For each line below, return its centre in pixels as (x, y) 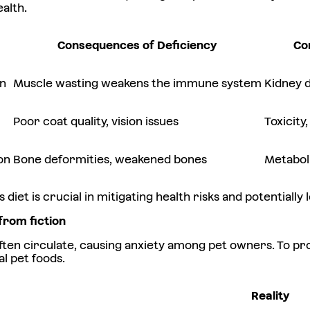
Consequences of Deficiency (137, 46)
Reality (271, 296)
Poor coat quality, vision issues (96, 122)
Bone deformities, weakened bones (110, 160)
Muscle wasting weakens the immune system (137, 84)
